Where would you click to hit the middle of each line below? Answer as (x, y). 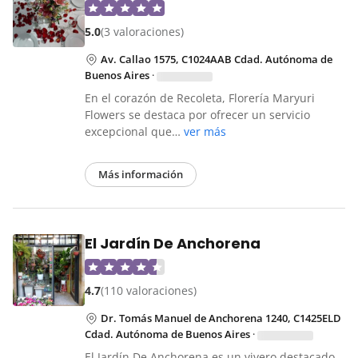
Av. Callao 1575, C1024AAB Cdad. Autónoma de (217, 60)
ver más (205, 132)
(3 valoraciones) (142, 32)
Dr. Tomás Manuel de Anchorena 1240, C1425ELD (221, 318)
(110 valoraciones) (149, 291)
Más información (141, 175)
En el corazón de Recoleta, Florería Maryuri (200, 98)
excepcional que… (134, 132)
